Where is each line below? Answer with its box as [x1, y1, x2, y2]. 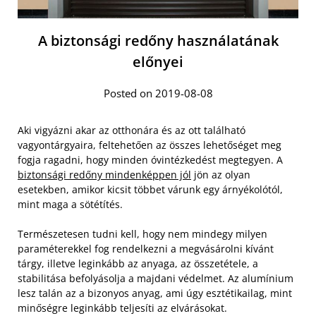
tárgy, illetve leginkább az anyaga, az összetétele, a [18, 257, 258, 271]
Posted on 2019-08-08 [103, 86, 213, 101]
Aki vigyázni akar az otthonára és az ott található [18, 123, 245, 138]
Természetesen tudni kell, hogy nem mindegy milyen [18, 227, 267, 241]
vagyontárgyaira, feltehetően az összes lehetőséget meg [18, 138, 281, 152]
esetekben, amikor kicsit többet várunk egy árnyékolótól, [18, 183, 283, 197]
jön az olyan [191, 168, 250, 182]
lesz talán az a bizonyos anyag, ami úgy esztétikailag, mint [18, 286, 292, 300]
